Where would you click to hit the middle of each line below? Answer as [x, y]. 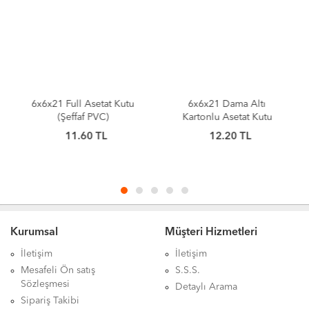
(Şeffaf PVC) [82, 117]
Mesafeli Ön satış [58, 270]
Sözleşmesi [45, 284]
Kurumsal [34, 232]
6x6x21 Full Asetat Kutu [82, 104]
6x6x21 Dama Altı [227, 104]
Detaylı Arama [206, 287]
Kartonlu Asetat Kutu [227, 117]
